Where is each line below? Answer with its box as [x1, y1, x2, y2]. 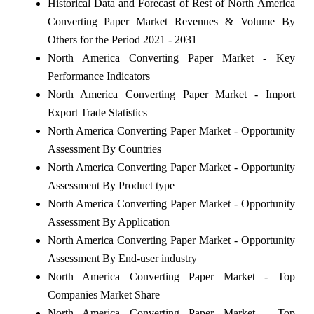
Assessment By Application [47, 215, 170, 228]
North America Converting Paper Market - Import [47, 88, 295, 100]
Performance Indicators [47, 69, 150, 82]
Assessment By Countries [47, 142, 161, 155]
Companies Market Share [47, 288, 160, 301]
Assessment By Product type [47, 179, 175, 191]
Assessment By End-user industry [47, 252, 197, 264]
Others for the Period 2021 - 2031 [47, 33, 197, 46]
